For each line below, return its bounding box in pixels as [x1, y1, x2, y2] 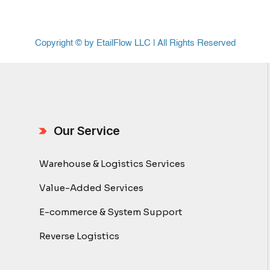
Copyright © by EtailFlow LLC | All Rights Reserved [34, 39, 236, 48]
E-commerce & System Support [39, 206, 183, 218]
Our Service [54, 124, 121, 138]
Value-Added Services [39, 182, 144, 193]
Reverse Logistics [39, 230, 120, 242]
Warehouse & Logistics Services [39, 158, 186, 169]
